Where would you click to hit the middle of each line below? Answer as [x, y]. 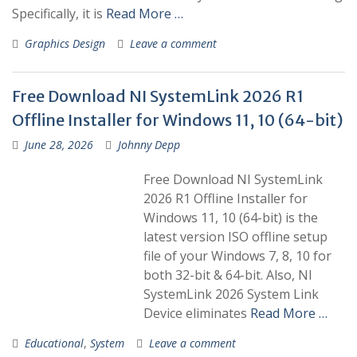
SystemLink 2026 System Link [231, 294]
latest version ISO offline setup [235, 237]
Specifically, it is [59, 14]
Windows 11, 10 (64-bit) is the [231, 218]
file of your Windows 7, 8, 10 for [237, 256]
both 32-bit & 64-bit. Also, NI [228, 275]
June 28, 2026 [59, 145]
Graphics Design [65, 43]
